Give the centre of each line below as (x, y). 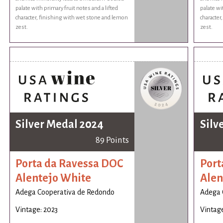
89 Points (112, 140)
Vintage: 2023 (37, 209)
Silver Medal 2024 (60, 124)
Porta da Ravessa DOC (69, 164)
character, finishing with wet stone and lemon (72, 18)
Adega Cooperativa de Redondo (65, 192)
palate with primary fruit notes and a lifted (67, 8)
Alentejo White (54, 178)
